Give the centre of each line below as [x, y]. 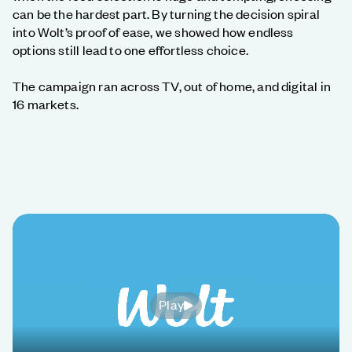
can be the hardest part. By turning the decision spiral [166, 14]
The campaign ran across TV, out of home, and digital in [172, 86]
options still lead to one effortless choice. [130, 50]
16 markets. [46, 104]
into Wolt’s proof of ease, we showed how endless [153, 32]
